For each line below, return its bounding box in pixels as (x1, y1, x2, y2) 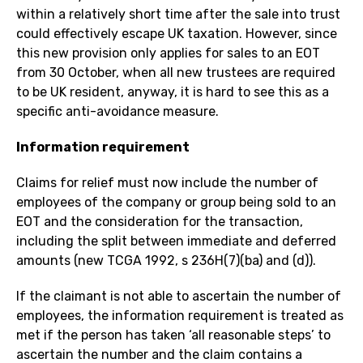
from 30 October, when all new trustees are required (16, 65, 335, 81)
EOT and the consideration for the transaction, (16, 214, 303, 230)
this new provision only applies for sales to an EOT (16, 45, 320, 62)
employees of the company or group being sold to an (16, 194, 336, 211)
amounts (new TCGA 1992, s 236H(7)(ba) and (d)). (16, 253, 316, 269)
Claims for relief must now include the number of (16, 175, 318, 191)
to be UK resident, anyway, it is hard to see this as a (16, 84, 329, 100)
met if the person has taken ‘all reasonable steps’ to (16, 327, 331, 344)
